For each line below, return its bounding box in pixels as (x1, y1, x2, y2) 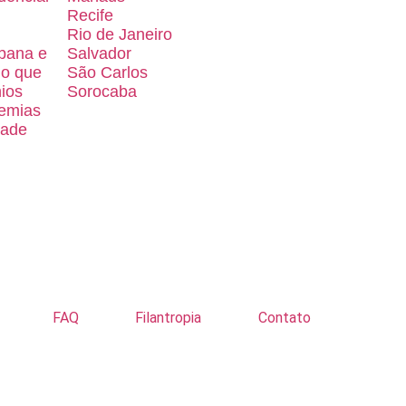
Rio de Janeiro (67, 25, 172, 44)
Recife (67, 6, 113, 25)
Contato (257, 309, 311, 327)
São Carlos (67, 63, 148, 82)
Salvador (67, 44, 131, 63)
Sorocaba (67, 82, 137, 101)
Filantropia (135, 309, 202, 327)
